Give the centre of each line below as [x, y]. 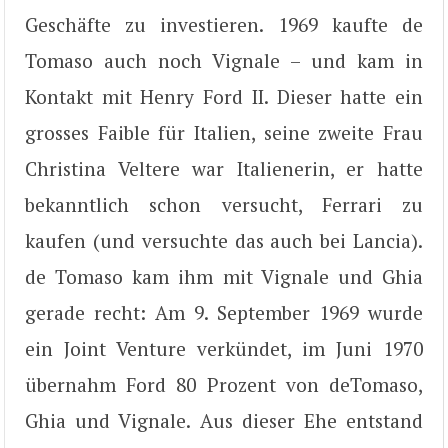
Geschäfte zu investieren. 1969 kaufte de [224, 25]
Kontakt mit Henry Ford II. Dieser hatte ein [224, 97]
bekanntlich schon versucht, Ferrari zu [224, 205]
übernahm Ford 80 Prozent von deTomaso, [224, 385]
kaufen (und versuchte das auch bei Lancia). [224, 241]
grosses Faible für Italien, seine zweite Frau [224, 133]
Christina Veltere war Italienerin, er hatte [224, 169]
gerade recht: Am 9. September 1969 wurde [224, 313]
